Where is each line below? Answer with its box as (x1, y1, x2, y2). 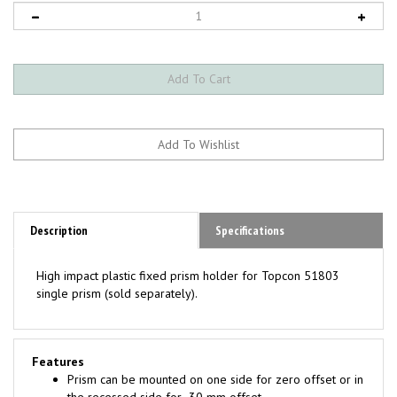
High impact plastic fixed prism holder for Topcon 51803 (36, 249, 339, 265)
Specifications (215, 204, 284, 220)
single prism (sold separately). (36, 267, 198, 283)
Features (32, 335, 84, 351)
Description (30, 204, 88, 220)
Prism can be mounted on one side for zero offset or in (67, 353, 363, 369)
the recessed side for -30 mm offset (67, 370, 261, 386)
